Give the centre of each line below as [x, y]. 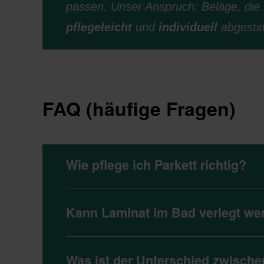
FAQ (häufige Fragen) [139, 108]
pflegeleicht [99, 27]
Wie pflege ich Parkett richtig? [156, 165]
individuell [188, 27]
